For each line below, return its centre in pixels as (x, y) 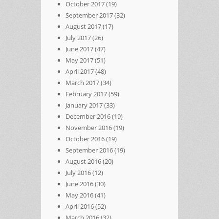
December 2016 (88, 116)
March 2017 (82, 82)
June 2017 (79, 49)
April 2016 (80, 206)
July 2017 (78, 37)
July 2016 (78, 172)
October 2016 (85, 139)
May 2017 (79, 60)
